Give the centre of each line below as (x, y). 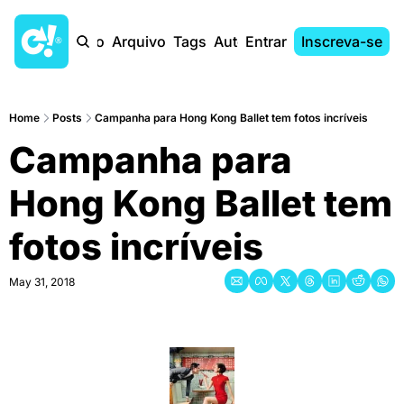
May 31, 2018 (42, 282)
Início (86, 41)
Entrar (266, 41)
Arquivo (139, 41)
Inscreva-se (342, 41)
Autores (241, 41)
